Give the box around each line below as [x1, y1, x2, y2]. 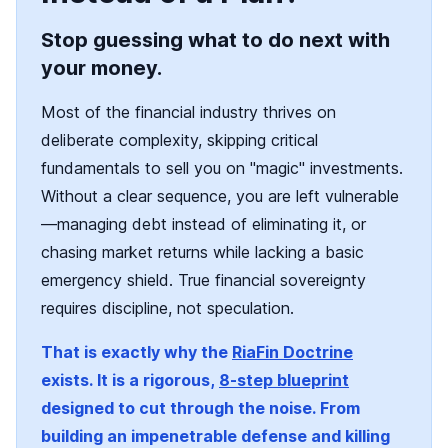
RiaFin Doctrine [232, 342, 353, 363]
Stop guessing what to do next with [41, 28, 390, 53]
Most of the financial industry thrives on [41, 102, 336, 123]
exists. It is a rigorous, [41, 370, 219, 391]
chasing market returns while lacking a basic [41, 242, 364, 263]
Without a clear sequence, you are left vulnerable [41, 186, 399, 207]
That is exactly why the [41, 342, 232, 363]
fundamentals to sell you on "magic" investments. [41, 158, 403, 179]
